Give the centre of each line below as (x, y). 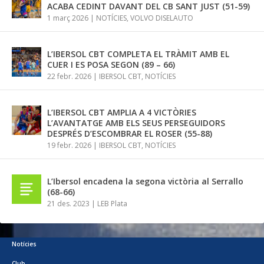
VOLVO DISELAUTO (162, 18)
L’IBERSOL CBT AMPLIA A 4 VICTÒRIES (122, 112)
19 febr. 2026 (69, 145)
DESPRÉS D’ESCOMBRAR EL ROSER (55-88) (130, 133)
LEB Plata (112, 204)
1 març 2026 (68, 18)
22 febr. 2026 (69, 76)
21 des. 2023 (68, 204)
